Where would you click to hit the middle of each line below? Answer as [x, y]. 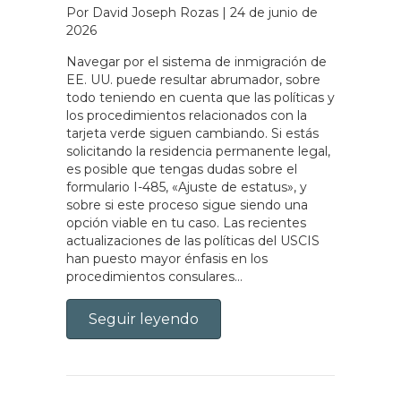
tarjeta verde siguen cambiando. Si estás [192, 133]
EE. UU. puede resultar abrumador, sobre [193, 79]
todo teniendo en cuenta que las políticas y [200, 97]
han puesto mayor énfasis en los [167, 258]
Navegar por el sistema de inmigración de [196, 61]
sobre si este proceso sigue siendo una [187, 205]
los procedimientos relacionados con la [187, 115]
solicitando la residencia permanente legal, [198, 151]
